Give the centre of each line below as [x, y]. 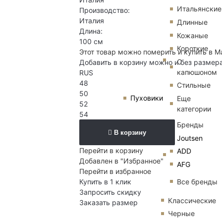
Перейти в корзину [111, 151]
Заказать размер [109, 203]
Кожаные [193, 35]
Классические [192, 200]
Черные [181, 214]
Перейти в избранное [115, 171]
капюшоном [197, 72]
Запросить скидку [110, 192]
